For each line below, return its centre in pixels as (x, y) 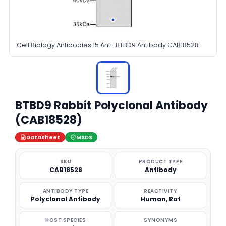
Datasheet (43, 137)
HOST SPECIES (66, 220)
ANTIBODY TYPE (66, 191)
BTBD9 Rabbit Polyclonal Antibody (111, 106)
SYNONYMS (160, 220)
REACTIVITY (160, 191)
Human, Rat (160, 199)
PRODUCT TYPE (160, 162)
